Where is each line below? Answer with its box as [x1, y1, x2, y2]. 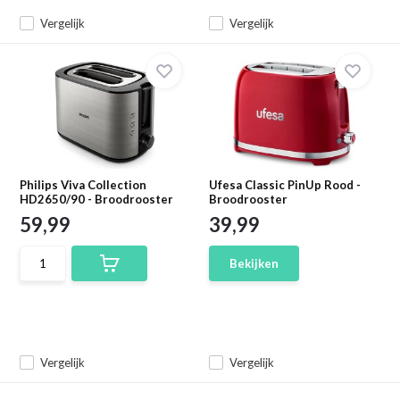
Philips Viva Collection [20, 178, 147, 192]
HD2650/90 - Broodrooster [20, 192, 174, 206]
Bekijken [229, 256, 279, 271]
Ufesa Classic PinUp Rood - [209, 178, 361, 192]
